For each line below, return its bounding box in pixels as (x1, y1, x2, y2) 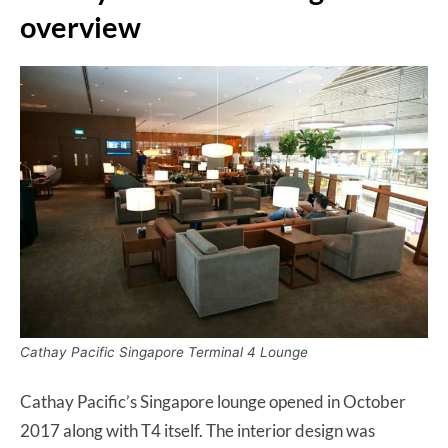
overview (20, 9, 141, 45)
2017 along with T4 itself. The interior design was (20, 419, 375, 441)
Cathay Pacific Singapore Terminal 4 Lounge (20, 343, 308, 360)
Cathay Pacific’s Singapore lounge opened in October (20, 390, 406, 412)
